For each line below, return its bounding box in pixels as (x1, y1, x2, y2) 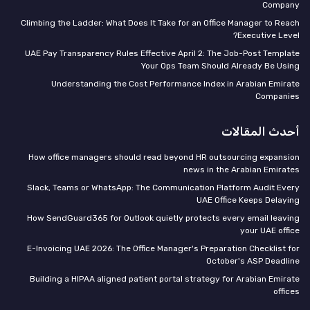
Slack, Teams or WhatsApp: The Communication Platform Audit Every (27, 182, 300, 192)
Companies (255, 91, 300, 101)
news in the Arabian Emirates (183, 164, 300, 174)
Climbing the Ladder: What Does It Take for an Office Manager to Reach (21, 17, 300, 28)
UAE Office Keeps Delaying (197, 194, 300, 205)
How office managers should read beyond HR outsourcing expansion (28, 152, 300, 162)
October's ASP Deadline (206, 255, 300, 266)
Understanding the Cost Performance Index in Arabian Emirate (51, 78, 300, 89)
